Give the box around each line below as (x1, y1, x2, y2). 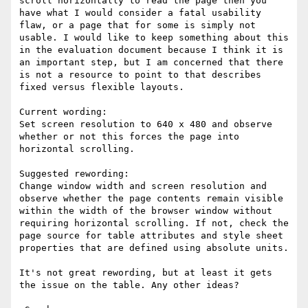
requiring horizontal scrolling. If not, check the (19, 218, 289, 229)
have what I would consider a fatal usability (19, 8, 261, 19)
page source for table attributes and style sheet (19, 230, 283, 241)
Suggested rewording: (19, 168, 129, 179)
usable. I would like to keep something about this (19, 32, 289, 43)
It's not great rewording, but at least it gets (19, 267, 272, 278)
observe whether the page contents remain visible (19, 193, 283, 204)
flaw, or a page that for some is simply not (19, 20, 256, 31)
